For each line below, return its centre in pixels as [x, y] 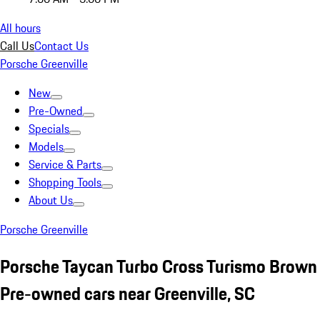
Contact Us [61, 46]
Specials [49, 129]
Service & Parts [65, 164]
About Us [51, 200]
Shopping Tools [65, 182]
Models [46, 146]
